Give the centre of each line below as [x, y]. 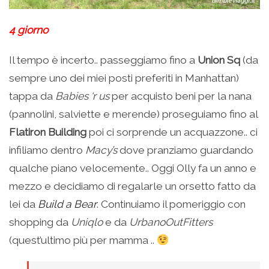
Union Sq [219, 60]
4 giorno [29, 30]
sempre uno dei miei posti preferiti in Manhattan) [124, 78]
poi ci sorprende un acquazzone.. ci [172, 132]
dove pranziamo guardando [185, 150]
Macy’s [101, 150]
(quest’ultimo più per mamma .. [83, 240]
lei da [23, 204]
